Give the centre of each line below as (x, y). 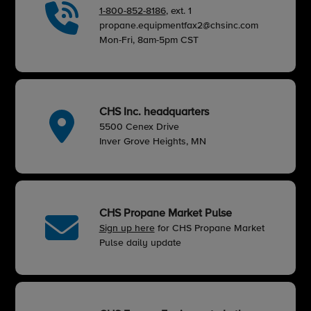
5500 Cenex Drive (139, 127)
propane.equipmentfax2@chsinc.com (178, 26)
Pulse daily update (140, 243)
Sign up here (127, 229)
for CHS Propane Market (209, 229)
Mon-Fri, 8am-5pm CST (149, 41)
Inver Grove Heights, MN (152, 142)
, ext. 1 (178, 11)
